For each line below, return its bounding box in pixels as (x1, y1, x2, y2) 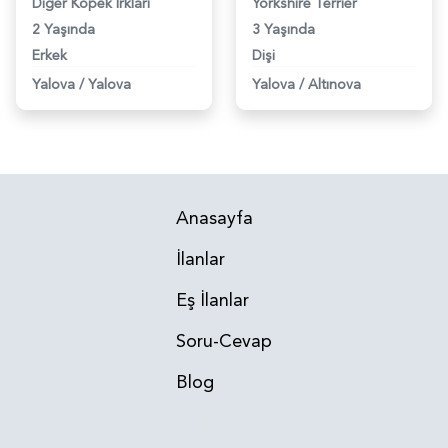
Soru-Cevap (176, 328, 272, 354)
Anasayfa (176, 205, 253, 231)
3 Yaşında (252, 19, 315, 39)
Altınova (308, 74, 361, 94)
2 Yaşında (32, 19, 95, 39)
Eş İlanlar (176, 287, 249, 313)
